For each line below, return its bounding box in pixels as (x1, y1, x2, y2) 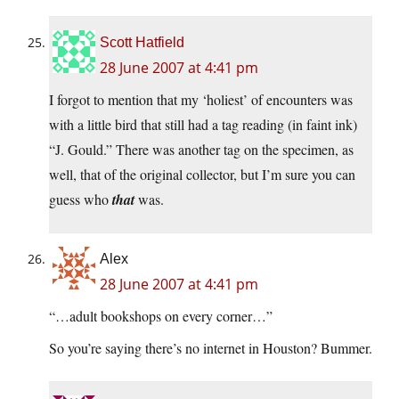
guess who (49, 190, 112, 209)
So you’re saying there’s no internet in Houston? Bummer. (49, 338, 372, 358)
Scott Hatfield (100, 35, 184, 51)
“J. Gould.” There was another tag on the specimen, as (49, 140, 354, 159)
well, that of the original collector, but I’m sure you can (49, 165, 355, 184)
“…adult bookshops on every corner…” (49, 306, 273, 326)
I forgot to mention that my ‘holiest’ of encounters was (49, 90, 353, 110)
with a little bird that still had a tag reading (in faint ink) (49, 115, 357, 134)
